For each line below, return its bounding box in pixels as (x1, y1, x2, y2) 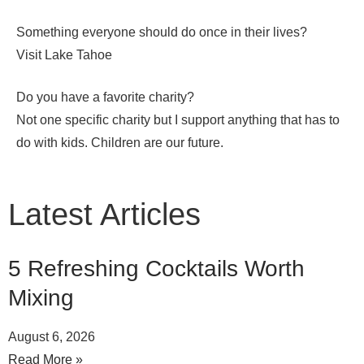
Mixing (8, 285, 74, 311)
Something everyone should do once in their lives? (16, 25, 307, 40)
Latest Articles (8, 197, 201, 232)
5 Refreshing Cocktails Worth (8, 256, 305, 282)
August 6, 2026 (8, 330, 95, 344)
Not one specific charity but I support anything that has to (16, 113, 340, 128)
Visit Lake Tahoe (16, 48, 112, 63)
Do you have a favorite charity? (16, 90, 194, 105)
